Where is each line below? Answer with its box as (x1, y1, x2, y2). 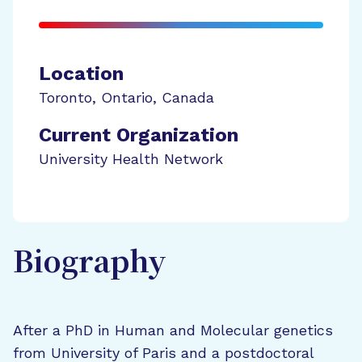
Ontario (101, 89, 153, 106)
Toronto (39, 89, 92, 106)
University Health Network (39, 150, 223, 167)
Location (39, 62, 124, 85)
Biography (13, 248, 166, 280)
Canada (162, 89, 214, 106)
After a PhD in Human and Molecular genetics (13, 322, 333, 339)
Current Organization (39, 124, 238, 146)
